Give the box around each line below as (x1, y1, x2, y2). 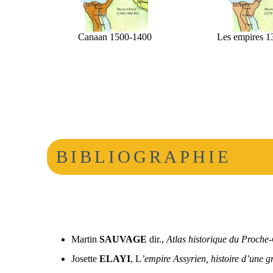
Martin (71, 234, 100, 245)
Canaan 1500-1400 (77, 32, 152, 43)
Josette (71, 253, 100, 264)
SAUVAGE (99, 234, 147, 245)
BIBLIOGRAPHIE (56, 147, 232, 167)
